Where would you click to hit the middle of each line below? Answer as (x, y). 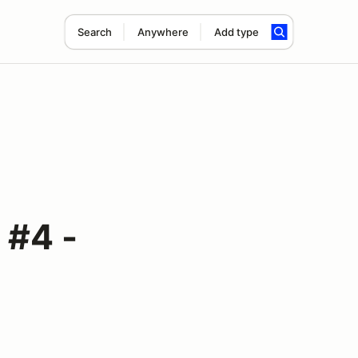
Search (94, 32)
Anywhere (163, 32)
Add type (236, 32)
